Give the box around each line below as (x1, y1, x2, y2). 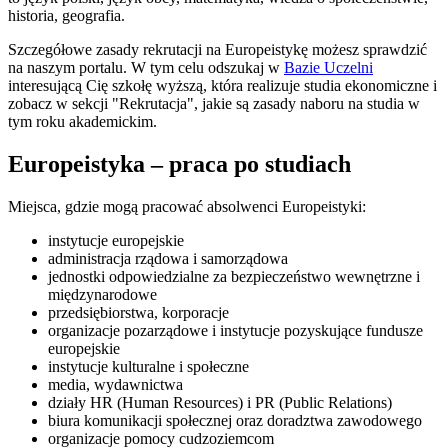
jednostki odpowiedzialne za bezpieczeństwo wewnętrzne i (48, 268, 420, 286)
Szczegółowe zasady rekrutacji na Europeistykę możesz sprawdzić (8, 41, 427, 59)
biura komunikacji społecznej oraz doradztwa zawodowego (48, 412, 422, 430)
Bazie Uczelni (284, 59, 373, 77)
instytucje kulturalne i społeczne (48, 358, 249, 376)
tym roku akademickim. (8, 113, 157, 131)
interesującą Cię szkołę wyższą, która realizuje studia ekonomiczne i (8, 77, 437, 95)
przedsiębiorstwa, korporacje (48, 304, 229, 322)
